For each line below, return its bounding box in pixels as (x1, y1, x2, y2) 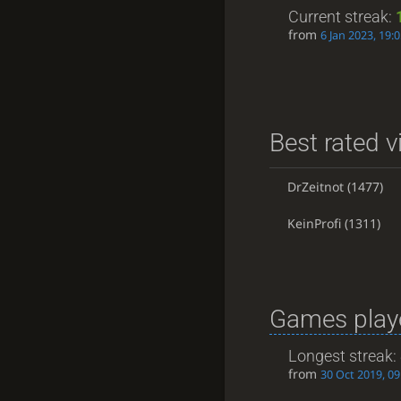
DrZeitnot (286, 178, 344, 196)
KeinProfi (286, 215, 341, 233)
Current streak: (287, 7, 396, 27)
